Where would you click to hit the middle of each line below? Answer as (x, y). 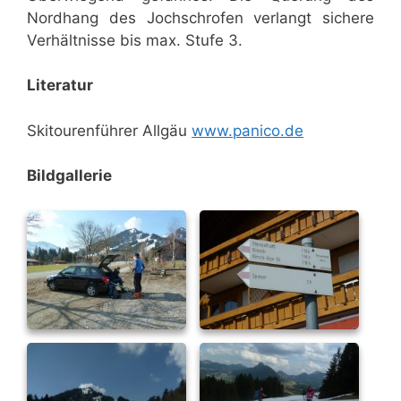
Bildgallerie (69, 176)
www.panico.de (247, 130)
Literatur (60, 85)
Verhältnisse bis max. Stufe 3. (135, 40)
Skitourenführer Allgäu (109, 130)
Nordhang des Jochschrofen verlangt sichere (200, 17)
